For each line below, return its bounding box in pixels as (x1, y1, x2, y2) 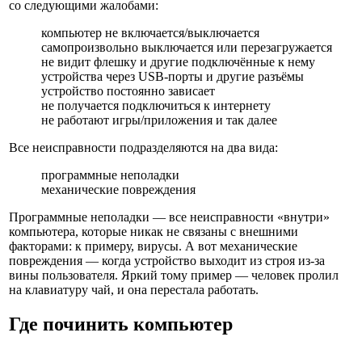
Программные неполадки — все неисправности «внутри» (9, 209, 330, 224)
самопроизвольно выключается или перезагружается (41, 40, 332, 54)
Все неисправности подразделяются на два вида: (9, 140, 278, 154)
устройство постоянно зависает (41, 83, 215, 98)
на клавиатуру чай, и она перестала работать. (9, 282, 259, 297)
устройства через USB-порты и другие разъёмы (41, 69, 304, 83)
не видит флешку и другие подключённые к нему (41, 54, 315, 69)
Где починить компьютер (9, 313, 233, 335)
